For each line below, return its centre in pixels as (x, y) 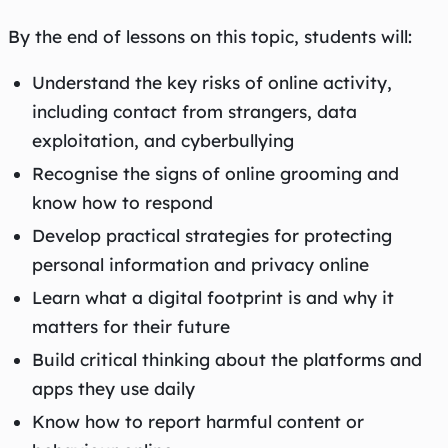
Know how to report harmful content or (198, 421)
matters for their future (131, 326)
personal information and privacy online (200, 264)
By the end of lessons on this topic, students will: (210, 36)
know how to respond (122, 202)
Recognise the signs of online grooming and (215, 173)
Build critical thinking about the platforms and (227, 359)
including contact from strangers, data (194, 111)
